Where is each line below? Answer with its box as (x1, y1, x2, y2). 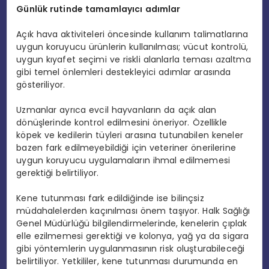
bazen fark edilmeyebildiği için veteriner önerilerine (16, 141, 236, 154)
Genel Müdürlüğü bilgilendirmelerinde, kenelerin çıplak (16, 217, 247, 229)
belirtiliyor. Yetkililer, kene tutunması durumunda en (16, 255, 238, 267)
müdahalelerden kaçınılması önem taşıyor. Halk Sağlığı (16, 204, 250, 217)
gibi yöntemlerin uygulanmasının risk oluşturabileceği (16, 242, 245, 255)
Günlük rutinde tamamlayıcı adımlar (16, 2, 181, 15)
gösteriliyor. (16, 78, 65, 91)
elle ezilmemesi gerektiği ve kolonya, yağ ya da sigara (16, 229, 249, 242)
